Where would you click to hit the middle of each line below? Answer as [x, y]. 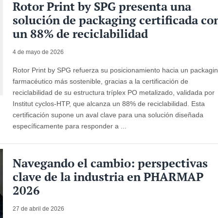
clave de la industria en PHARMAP [108, 176]
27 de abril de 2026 [39, 209]
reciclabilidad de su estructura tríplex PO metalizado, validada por [114, 92]
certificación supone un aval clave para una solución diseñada [108, 115]
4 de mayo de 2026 [38, 52]
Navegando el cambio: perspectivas [110, 163]
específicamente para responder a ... [70, 126]
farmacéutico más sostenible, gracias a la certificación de [101, 81]
